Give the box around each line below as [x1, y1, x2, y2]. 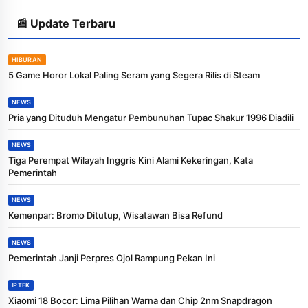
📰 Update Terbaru [16, 16, 115, 30]
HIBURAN [12, 55, 43, 63]
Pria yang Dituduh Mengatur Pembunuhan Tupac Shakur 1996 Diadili [8, 111, 294, 123]
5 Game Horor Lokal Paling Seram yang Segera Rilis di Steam [8, 69, 260, 80]
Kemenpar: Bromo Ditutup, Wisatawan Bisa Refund [8, 209, 223, 221]
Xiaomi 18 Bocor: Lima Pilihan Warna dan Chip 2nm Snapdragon [8, 294, 272, 306]
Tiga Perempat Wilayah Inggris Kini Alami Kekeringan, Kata [8, 154, 253, 166]
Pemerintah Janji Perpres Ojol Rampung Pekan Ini [8, 252, 215, 263]
